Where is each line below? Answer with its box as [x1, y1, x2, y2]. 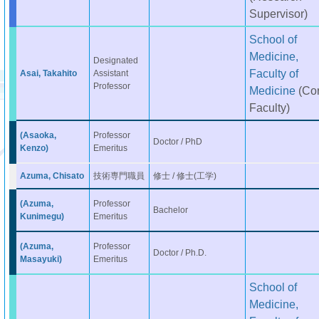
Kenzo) [19, 143, 48, 153]
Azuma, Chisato [19, 171, 84, 181]
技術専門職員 [93, 171, 145, 181]
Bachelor [152, 205, 188, 215]
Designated [93, 56, 138, 66]
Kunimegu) [19, 211, 64, 221]
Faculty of [249, 67, 298, 80]
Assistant [93, 68, 128, 78]
